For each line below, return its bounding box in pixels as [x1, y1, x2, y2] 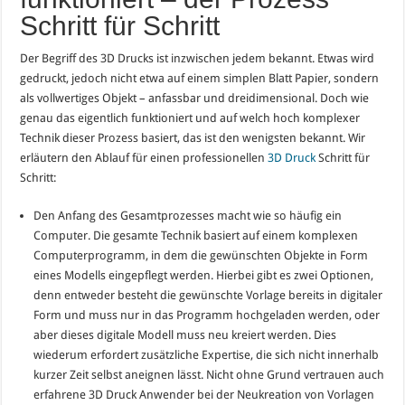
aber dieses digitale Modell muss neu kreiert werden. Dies [33, 327, 337, 342]
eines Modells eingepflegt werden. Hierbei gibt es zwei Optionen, [33, 268, 374, 282]
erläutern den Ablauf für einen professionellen [20, 150, 268, 165]
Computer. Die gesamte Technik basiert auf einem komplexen [33, 228, 359, 242]
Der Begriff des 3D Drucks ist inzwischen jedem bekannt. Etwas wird [20, 51, 375, 65]
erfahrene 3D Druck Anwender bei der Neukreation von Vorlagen [33, 387, 375, 401]
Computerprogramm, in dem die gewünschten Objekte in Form [33, 248, 369, 262]
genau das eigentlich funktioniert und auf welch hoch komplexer [20, 110, 361, 125]
